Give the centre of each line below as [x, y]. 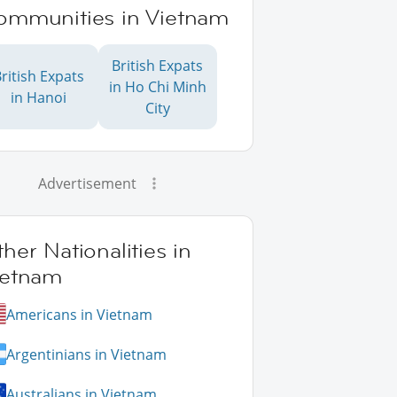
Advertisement [88, 183]
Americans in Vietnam [80, 314]
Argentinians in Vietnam [87, 354]
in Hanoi [38, 97]
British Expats [158, 66]
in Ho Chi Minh [157, 87]
